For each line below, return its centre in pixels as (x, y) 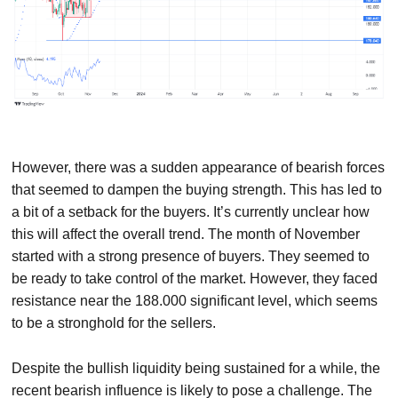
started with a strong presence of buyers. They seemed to (191, 256)
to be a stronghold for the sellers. (114, 322)
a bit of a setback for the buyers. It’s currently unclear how (191, 211)
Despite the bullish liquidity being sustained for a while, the (196, 368)
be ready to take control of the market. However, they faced (195, 278)
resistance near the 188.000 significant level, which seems (195, 300)
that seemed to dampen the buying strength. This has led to (197, 189)
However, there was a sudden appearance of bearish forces (199, 167)
